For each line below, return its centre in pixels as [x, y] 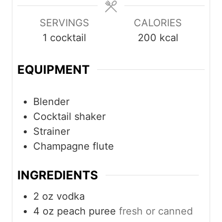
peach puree [86, 211]
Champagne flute [74, 146]
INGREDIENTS [58, 175]
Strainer [52, 131]
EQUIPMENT [54, 69]
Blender [51, 101]
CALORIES [158, 23]
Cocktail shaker [69, 116]
